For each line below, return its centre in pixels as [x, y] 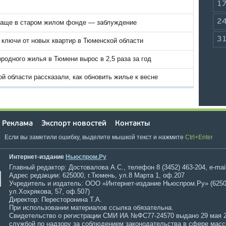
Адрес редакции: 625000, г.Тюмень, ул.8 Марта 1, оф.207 [97, 175]
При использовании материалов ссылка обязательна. [91, 208]
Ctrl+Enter [199, 137]
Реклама [17, 124]
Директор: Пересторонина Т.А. [55, 200]
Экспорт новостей [74, 124]
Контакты [132, 124]
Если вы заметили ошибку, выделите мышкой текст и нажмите [94, 137]
